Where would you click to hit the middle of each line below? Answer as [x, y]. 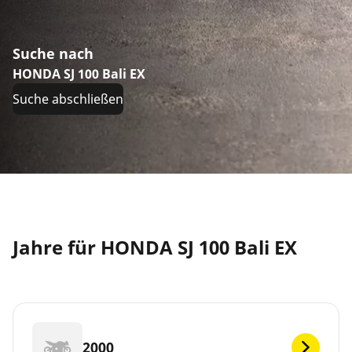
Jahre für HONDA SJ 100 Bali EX [155, 247]
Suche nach [53, 54]
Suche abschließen [68, 99]
